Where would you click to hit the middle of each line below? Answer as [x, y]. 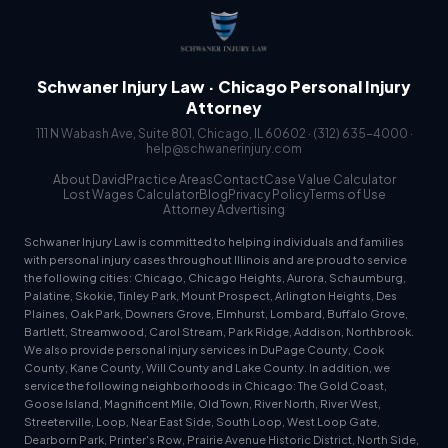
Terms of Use [347, 194]
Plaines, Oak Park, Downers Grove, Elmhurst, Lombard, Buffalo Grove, [216, 313]
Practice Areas [169, 179]
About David [89, 179]
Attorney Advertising [224, 209]
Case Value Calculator [329, 179]
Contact [238, 179]
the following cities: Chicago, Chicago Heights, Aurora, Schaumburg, [215, 277]
